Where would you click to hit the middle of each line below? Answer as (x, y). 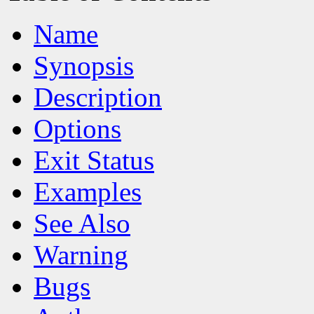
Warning (81, 255)
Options (77, 129)
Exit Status (94, 161)
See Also (82, 224)
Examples (88, 192)
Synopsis (84, 66)
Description (98, 97)
